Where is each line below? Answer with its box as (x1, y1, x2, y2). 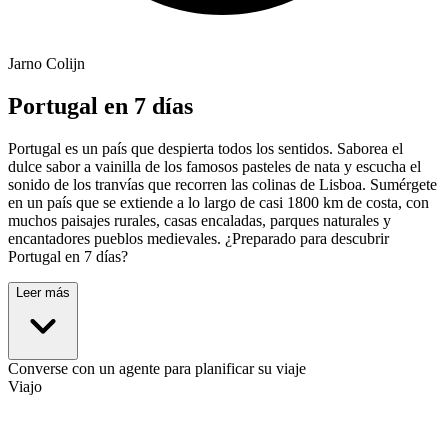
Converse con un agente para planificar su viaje (8, 360, 306, 378)
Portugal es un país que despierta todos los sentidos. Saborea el (8, 140, 403, 158)
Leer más (16, 285, 70, 301)
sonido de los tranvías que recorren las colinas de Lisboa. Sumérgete (8, 176, 437, 194)
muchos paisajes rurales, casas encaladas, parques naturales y (8, 212, 391, 230)
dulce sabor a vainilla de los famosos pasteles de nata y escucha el (8, 158, 421, 176)
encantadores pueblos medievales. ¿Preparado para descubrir (8, 230, 389, 248)
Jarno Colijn (8, 55, 85, 73)
